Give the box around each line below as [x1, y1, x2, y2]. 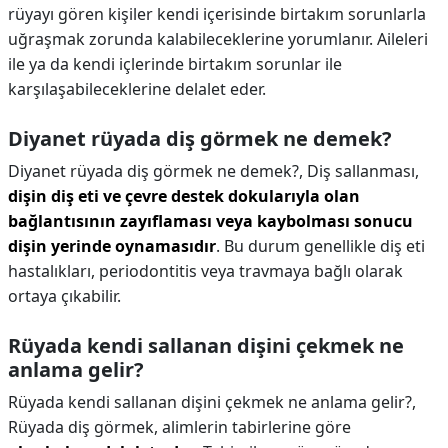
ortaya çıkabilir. [8, 285, 121, 307]
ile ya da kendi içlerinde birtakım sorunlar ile [8, 53, 342, 75]
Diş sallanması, [307, 160, 419, 182]
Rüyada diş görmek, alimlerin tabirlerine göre [8, 416, 351, 438]
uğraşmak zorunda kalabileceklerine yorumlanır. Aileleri [8, 28, 428, 50]
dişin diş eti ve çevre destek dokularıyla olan [8, 185, 360, 207]
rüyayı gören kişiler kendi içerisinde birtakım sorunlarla [8, 3, 426, 25]
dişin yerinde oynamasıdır [8, 235, 216, 257]
